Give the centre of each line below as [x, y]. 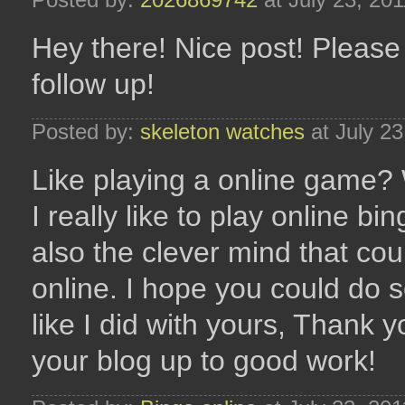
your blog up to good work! [204, 361]
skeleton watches [222, 132]
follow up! [93, 84]
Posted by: [86, 132]
